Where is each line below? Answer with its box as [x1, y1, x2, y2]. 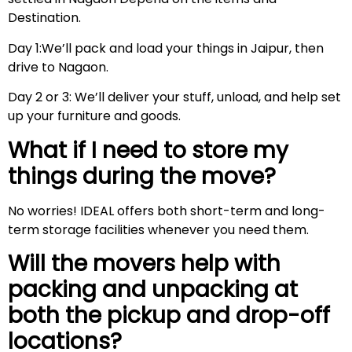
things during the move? [8, 160, 287, 192]
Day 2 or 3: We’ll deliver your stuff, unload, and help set [8, 88, 341, 107]
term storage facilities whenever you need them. [8, 220, 309, 239]
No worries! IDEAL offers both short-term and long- [8, 201, 325, 220]
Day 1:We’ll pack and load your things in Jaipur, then [8, 38, 324, 57]
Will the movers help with [8, 248, 280, 280]
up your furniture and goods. [8, 107, 187, 126]
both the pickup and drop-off [8, 300, 330, 332]
